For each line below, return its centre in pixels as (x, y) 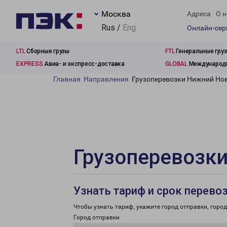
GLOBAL (176, 64)
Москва (116, 14)
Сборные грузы (47, 51)
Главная (67, 79)
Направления (106, 79)
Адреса (199, 14)
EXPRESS (30, 64)
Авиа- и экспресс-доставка (84, 64)
